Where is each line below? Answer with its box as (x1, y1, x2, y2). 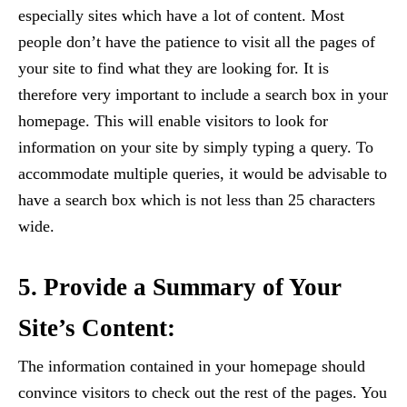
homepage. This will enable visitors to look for (18, 112, 328, 131)
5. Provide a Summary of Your (18, 273, 342, 302)
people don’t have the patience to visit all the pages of (18, 33, 375, 52)
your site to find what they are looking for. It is (18, 59, 329, 78)
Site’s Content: (18, 314, 175, 342)
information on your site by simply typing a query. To (18, 138, 373, 157)
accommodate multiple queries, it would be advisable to (18, 164, 387, 184)
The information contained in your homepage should (18, 357, 365, 376)
